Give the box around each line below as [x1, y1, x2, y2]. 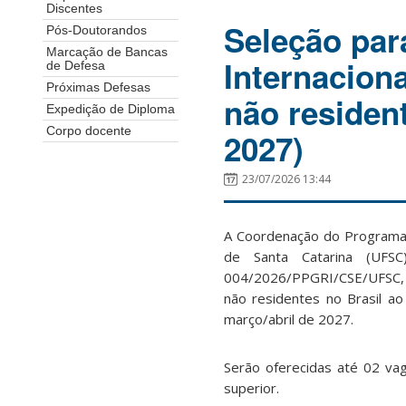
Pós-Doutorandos [46, 24, 147, 38]
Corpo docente [46, 124, 131, 139]
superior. [224, 379, 279, 398]
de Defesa [46, 59, 105, 73]
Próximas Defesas [46, 81, 150, 95]
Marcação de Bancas [46, 45, 168, 60]
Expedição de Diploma [46, 102, 175, 117]
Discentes [46, 2, 102, 16]
